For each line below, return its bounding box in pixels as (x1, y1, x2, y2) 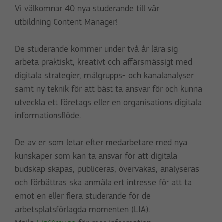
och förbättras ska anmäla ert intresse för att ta (15, 178, 192, 188)
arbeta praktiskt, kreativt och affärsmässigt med (15, 58, 192, 68)
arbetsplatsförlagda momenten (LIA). (15, 205, 150, 215)
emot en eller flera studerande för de (15, 192, 151, 202)
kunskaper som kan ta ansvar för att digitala (15, 152, 177, 162)
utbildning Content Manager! (15, 18, 118, 28)
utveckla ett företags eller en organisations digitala (15, 98, 202, 108)
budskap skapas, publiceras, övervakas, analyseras (15, 165, 199, 175)
